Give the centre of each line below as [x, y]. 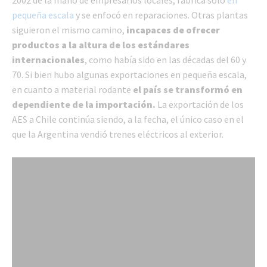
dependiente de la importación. [84, 104]
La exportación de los [200, 104]
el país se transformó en [187, 89]
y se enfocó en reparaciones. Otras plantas [161, 15]
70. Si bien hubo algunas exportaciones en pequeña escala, [129, 74]
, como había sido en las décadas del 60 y [165, 60]
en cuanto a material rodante [72, 89]
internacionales [48, 60]
